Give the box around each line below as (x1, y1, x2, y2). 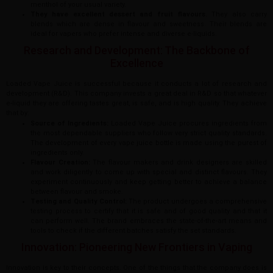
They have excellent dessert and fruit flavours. (30, 10, 207, 19)
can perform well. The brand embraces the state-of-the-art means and (30, 217, 267, 225)
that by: (6, 109, 29, 118)
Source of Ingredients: (30, 119, 108, 128)
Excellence (110, 57, 163, 70)
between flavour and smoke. (30, 188, 123, 196)
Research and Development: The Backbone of (23, 44, 250, 57)
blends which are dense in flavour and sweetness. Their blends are (30, 20, 267, 29)
